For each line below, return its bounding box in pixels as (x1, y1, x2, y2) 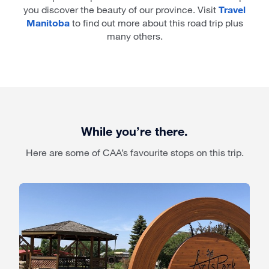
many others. (106, 30, 163, 42)
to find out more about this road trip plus (69, 17, 243, 29)
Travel (219, 4, 246, 16)
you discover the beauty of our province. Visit (23, 4, 219, 16)
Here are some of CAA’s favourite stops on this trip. (25, 147, 244, 159)
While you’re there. (81, 124, 188, 139)
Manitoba (26, 17, 70, 29)
